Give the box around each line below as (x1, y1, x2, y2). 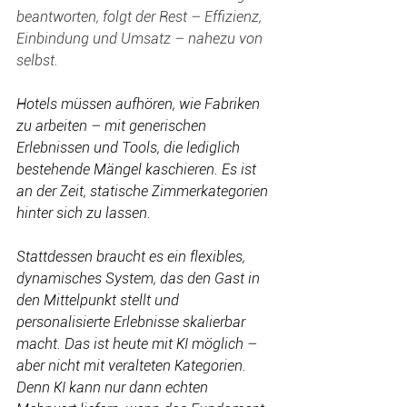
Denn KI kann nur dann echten (16, 379, 212, 397)
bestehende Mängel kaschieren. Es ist (16, 161, 260, 179)
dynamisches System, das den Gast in (16, 270, 263, 288)
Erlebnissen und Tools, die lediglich (16, 139, 243, 157)
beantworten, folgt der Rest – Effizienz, (16, 8, 265, 26)
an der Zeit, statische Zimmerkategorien (16, 183, 272, 201)
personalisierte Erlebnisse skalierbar (16, 313, 249, 332)
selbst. (16, 52, 62, 70)
